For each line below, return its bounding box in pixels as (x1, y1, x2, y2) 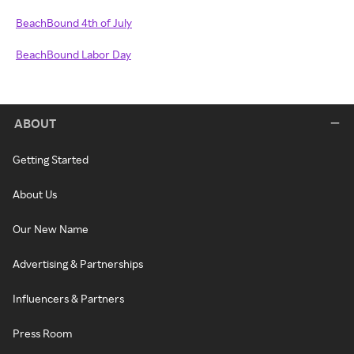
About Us (13, 187, 57, 201)
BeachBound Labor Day (16, 47, 131, 62)
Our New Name (13, 222, 88, 236)
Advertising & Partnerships (13, 257, 143, 271)
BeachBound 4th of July (16, 16, 132, 30)
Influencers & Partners (13, 292, 124, 306)
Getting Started (13, 153, 88, 167)
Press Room (13, 326, 72, 341)
